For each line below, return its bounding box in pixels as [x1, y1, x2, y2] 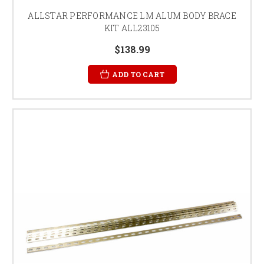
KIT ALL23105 [104, 22, 160, 34]
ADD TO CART [111, 69, 164, 79]
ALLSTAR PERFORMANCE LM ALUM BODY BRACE [28, 9, 236, 21]
